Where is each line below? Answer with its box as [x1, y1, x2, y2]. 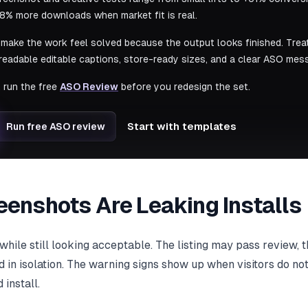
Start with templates [127, 120, 236, 133]
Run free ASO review [6, 121, 105, 133]
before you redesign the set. [118, 81, 250, 93]
